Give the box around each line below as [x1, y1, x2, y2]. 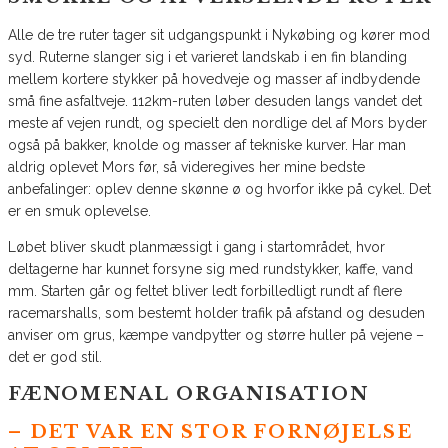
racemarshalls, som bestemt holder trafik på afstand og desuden [8, 305, 425, 322]
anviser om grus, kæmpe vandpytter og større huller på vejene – [8, 327, 424, 344]
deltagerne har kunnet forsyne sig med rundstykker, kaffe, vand [8, 261, 413, 278]
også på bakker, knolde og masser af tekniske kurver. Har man [8, 137, 406, 154]
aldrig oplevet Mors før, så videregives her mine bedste [8, 159, 365, 176]
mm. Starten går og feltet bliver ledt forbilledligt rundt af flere [8, 283, 402, 300]
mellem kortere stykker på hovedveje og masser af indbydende [8, 71, 420, 88]
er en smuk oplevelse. [8, 203, 151, 220]
